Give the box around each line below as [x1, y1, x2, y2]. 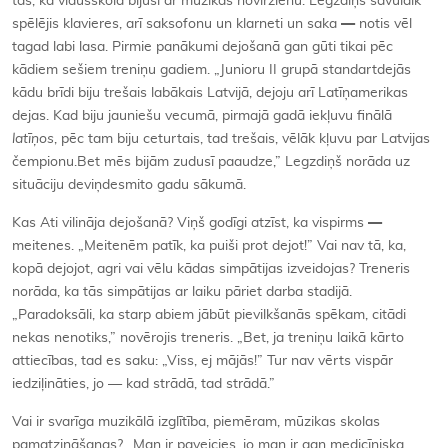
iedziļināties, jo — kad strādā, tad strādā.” [12, 376, 275, 391]
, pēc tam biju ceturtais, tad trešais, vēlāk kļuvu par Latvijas [54, 131, 430, 146]
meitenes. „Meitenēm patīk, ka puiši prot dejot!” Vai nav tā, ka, [12, 238, 406, 253]
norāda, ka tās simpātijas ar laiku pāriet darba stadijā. [12, 284, 352, 299]
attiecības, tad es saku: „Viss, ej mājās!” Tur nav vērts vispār [12, 353, 393, 368]
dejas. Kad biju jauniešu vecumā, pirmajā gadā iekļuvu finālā [12, 108, 392, 123]
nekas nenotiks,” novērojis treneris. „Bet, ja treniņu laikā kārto [12, 330, 404, 345]
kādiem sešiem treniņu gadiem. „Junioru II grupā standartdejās [12, 62, 411, 77]
